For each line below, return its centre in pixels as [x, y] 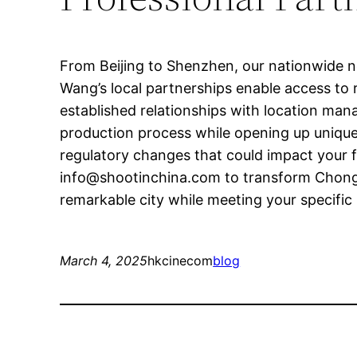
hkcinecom [180, 260]
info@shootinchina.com [141, 177]
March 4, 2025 [104, 260]
